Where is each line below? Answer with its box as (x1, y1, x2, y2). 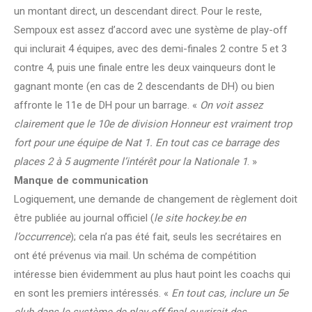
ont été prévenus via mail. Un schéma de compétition (14, 249, 256, 263)
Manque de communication (14, 174, 148, 187)
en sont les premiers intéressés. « (14, 287, 171, 300)
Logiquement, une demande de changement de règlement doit (14, 193, 297, 206)
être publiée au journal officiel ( (14, 212, 154, 225)
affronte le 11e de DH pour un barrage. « (14, 99, 200, 112)
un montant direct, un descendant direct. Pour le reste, (14, 5, 262, 18)
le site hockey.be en (154, 212, 246, 225)
